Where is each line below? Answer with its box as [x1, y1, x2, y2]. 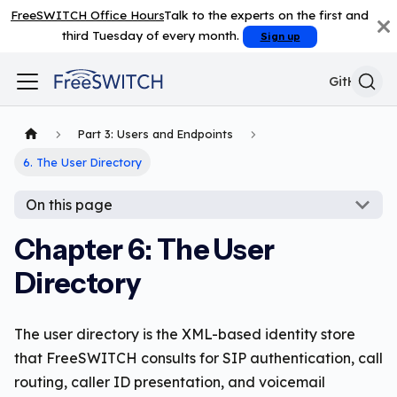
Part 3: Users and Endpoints [78, 127, 234, 142]
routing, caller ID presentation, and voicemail [14, 373, 325, 392]
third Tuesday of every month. [62, 27, 244, 43]
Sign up [260, 30, 300, 43]
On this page [25, 196, 113, 214]
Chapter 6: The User [14, 232, 275, 268]
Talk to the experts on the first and [164, 7, 369, 22]
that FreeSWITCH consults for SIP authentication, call [14, 349, 383, 368]
